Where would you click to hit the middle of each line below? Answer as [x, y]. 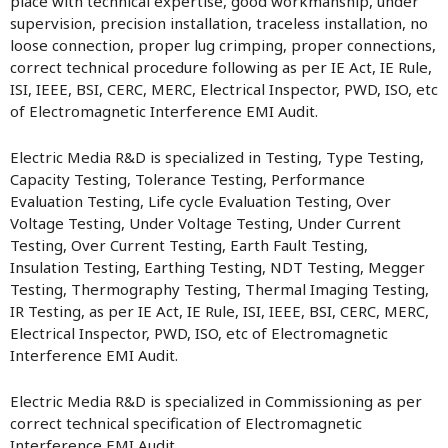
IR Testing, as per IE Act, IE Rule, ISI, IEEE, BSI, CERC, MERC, [219, 311]
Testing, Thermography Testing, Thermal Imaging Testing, [219, 289]
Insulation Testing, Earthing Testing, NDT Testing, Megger [217, 267]
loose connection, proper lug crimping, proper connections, [223, 45]
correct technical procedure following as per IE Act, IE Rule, [221, 67]
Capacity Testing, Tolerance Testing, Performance [187, 179]
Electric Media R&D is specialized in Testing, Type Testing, [217, 157]
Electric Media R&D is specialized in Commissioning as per [216, 401]
